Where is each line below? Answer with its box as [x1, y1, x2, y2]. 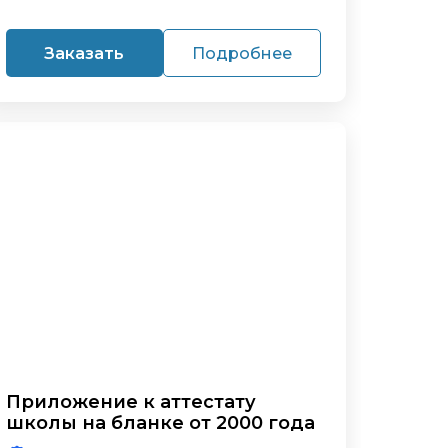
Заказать [44, 43, 125, 63]
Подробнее [191, 43, 292, 63]
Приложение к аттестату [5, 391, 256, 413]
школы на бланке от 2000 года [5, 412, 315, 434]
